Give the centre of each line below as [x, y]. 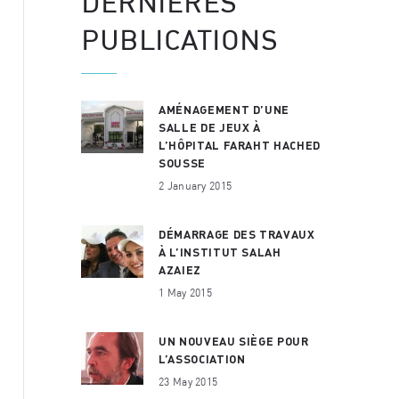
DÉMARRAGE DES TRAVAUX [237, 234]
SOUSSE [182, 163]
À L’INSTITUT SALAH [220, 252]
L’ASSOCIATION [202, 358]
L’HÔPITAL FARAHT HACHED [240, 145]
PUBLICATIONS [179, 39]
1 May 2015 [185, 292]
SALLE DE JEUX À [210, 127]
